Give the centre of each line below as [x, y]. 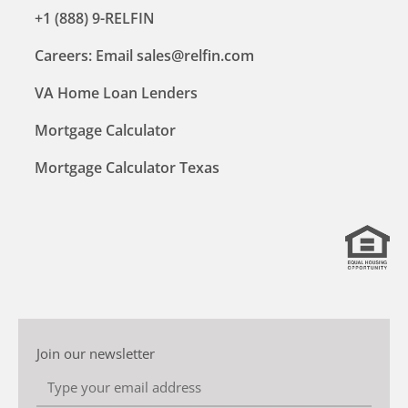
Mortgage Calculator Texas [127, 167]
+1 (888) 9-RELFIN [95, 18]
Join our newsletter [96, 353]
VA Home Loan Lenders [116, 92]
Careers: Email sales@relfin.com [144, 55]
